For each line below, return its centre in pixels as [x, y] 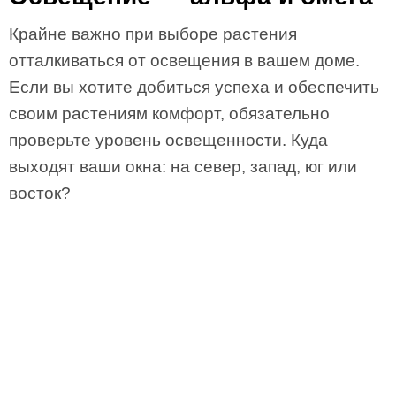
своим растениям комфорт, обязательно [169, 114]
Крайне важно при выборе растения [153, 34]
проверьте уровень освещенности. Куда [168, 140]
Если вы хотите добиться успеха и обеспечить [194, 87]
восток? [40, 193]
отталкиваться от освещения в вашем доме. [184, 61]
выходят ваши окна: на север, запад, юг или [183, 167]
